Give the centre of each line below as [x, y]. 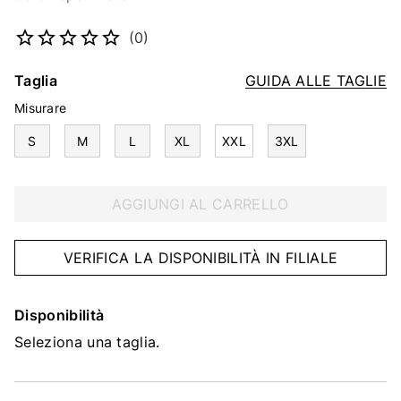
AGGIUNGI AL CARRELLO [200, 204]
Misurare [41, 108]
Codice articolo [71, 15]
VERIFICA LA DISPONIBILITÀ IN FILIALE [200, 258]
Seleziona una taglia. [87, 342]
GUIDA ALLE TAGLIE [316, 81]
